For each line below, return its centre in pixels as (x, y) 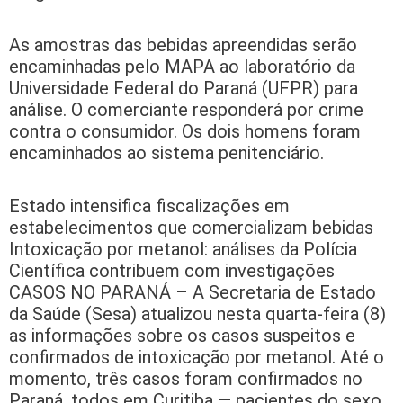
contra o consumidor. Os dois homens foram (185, 131)
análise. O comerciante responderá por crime (186, 109)
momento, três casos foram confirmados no (186, 378)
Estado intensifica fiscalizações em (149, 206)
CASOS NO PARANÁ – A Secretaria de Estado (193, 292)
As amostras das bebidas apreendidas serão (183, 45)
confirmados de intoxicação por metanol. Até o (197, 357)
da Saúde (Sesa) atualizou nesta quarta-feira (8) (197, 313)
